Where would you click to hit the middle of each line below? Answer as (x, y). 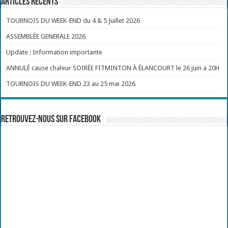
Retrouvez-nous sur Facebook (51, 119)
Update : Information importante (54, 52)
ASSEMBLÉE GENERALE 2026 (46, 36)
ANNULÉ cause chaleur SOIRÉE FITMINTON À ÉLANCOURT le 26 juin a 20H (113, 68)
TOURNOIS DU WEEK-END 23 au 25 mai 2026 (71, 83)
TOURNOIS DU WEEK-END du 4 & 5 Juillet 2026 (73, 20)
